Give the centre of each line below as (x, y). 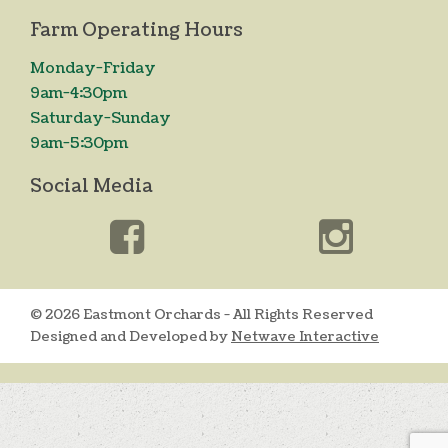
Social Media (91, 187)
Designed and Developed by (130, 337)
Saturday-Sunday (100, 119)
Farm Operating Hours (136, 31)
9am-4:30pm (78, 94)
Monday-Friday (93, 69)
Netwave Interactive (305, 337)
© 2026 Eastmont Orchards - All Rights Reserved (201, 315)
